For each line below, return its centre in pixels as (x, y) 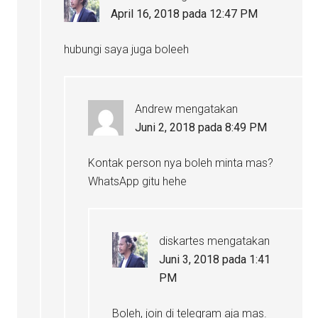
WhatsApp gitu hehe (138, 182)
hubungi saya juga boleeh (127, 50)
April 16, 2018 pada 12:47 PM (185, 14)
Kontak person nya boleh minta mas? (181, 163)
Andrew (154, 109)
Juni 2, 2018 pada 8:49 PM (201, 128)
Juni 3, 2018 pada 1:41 (215, 260)
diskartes (182, 241)
